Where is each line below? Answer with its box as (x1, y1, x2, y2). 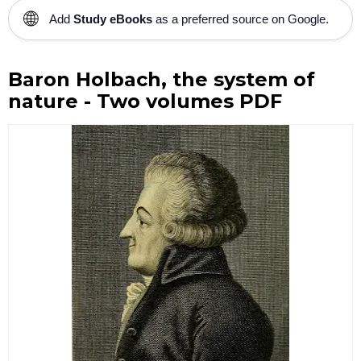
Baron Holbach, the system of (8, 67, 315, 91)
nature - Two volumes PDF (8, 89, 288, 113)
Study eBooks (73, 11, 152, 26)
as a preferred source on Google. (152, 11, 329, 26)
